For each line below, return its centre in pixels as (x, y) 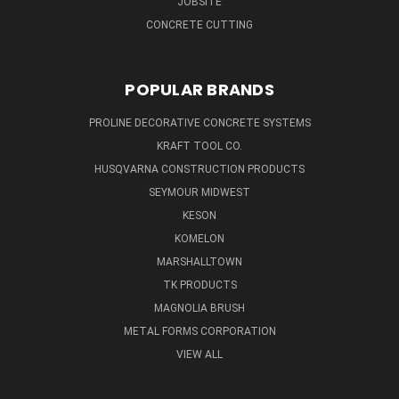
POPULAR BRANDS (199, 89)
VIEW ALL (199, 354)
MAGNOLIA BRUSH (199, 308)
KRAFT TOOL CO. (199, 146)
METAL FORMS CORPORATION (199, 331)
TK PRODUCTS (199, 285)
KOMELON (199, 238)
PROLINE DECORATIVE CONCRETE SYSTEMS (199, 122)
